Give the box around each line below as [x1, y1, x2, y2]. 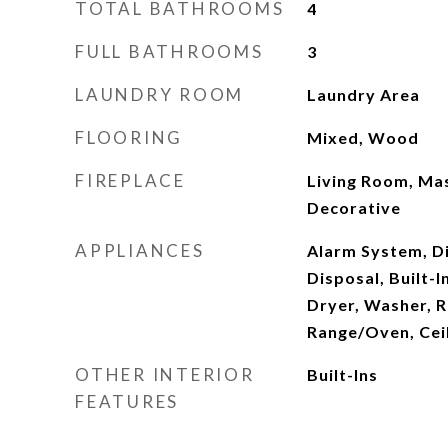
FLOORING [75, 127, 183, 148]
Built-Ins [306, 365, 378, 384]
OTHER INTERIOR [75, 364, 255, 385]
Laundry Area [306, 85, 420, 104]
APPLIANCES [75, 240, 205, 261]
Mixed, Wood [306, 128, 419, 147]
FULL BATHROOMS [75, 41, 264, 62]
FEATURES [75, 391, 179, 412]
